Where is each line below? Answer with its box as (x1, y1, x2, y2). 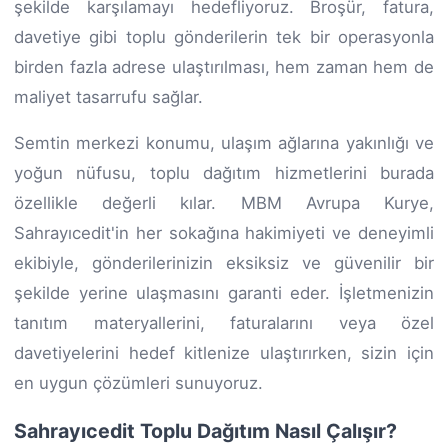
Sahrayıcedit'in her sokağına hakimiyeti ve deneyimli (14, 222, 434, 243)
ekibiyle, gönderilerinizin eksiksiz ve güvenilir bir (14, 252, 434, 273)
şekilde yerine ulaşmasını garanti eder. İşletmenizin (14, 282, 434, 303)
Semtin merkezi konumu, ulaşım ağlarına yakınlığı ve (14, 132, 434, 153)
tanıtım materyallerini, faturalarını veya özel (14, 312, 434, 333)
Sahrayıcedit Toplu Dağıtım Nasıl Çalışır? (14, 418, 397, 443)
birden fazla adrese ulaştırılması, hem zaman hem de (14, 56, 434, 77)
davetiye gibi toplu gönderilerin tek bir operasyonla (14, 26, 434, 47)
